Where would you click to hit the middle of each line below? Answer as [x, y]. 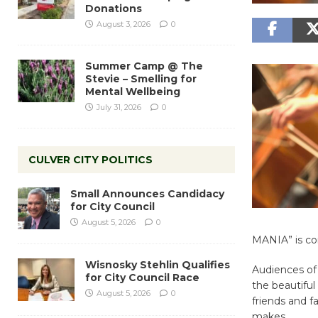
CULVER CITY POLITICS [91, 159]
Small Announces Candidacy [147, 193]
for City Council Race [142, 277]
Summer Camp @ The [144, 66]
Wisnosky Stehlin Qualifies [158, 264]
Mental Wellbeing [133, 91]
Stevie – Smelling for [141, 78]
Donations [114, 8]
